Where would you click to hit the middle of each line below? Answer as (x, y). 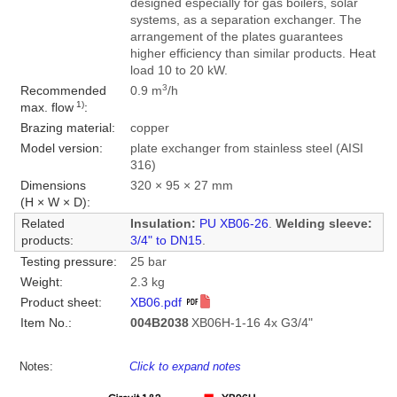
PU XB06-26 (234, 224)
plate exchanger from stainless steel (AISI (246, 149)
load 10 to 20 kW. (179, 71)
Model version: (61, 149)
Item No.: (46, 323)
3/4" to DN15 (166, 241)
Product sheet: (61, 303)
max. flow (47, 108)
